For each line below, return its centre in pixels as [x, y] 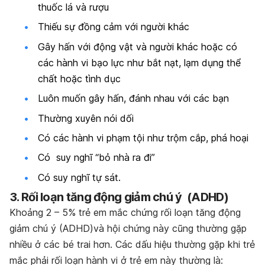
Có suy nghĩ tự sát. [79, 177]
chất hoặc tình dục [79, 78]
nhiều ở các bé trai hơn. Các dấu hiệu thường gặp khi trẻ [132, 245]
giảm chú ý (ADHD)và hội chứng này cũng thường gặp [128, 229]
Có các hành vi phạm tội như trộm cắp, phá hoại [143, 138]
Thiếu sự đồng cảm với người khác [114, 27]
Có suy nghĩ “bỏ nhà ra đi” [96, 158]
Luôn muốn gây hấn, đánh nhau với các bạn [133, 98]
